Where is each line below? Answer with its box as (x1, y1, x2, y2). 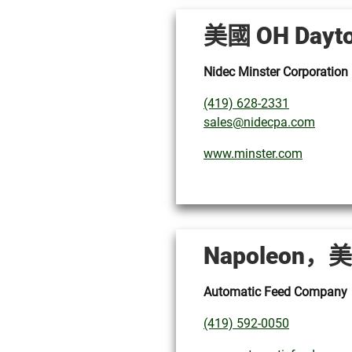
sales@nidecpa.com (203, 115, 315, 130)
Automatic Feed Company (203, 284, 347, 299)
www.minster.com (203, 146, 302, 161)
